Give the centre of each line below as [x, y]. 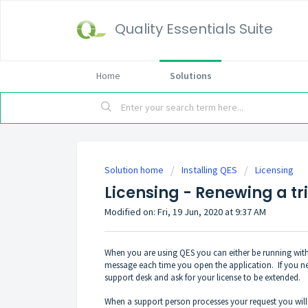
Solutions [190, 76]
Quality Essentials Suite [194, 29]
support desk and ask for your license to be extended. [202, 277]
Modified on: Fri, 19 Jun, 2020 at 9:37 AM [185, 212]
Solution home [135, 170]
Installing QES [209, 170]
